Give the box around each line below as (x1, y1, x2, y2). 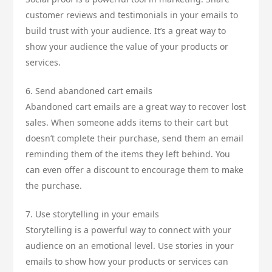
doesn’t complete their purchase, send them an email (25, 132, 244, 144)
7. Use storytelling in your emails (25, 208, 160, 220)
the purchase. (25, 180, 83, 192)
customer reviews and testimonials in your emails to (25, 9, 239, 21)
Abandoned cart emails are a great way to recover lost (25, 101, 246, 113)
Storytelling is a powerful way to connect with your (25, 224, 232, 236)
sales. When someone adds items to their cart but (25, 117, 229, 129)
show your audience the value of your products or (25, 41, 229, 53)
